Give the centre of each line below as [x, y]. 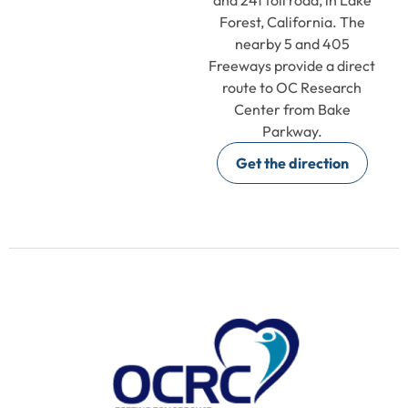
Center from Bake [292, 109]
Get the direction [292, 163]
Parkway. [292, 131]
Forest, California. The [292, 21]
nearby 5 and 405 [292, 43]
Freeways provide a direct [292, 65]
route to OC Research [292, 87]
